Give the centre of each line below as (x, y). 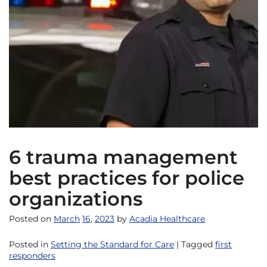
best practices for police (127, 178)
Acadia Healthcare (167, 219)
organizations (76, 199)
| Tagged (195, 245)
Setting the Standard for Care (112, 245)
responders (32, 256)
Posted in (30, 245)
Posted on (30, 219)
